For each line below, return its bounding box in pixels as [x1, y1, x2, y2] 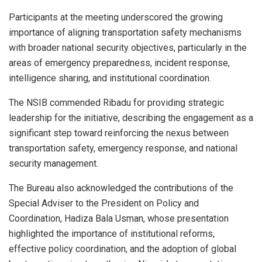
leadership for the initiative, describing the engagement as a [9, 112, 253, 123]
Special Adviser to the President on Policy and [9, 197, 199, 209]
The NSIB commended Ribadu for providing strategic [9, 96, 224, 108]
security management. [9, 157, 98, 169]
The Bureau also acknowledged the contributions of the [9, 182, 233, 194]
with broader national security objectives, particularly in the [9, 42, 247, 53]
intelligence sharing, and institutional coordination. [9, 72, 211, 84]
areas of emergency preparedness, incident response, [9, 57, 230, 68]
